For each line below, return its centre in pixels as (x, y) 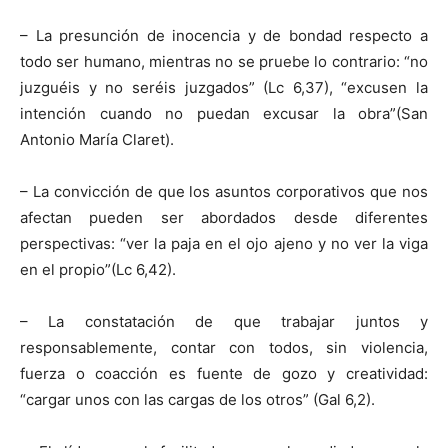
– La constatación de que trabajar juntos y (224, 321)
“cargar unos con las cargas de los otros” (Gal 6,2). (197, 399)
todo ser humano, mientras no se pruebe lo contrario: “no (224, 61)
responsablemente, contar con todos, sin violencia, (224, 347)
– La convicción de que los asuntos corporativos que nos (224, 191)
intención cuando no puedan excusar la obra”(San (224, 113)
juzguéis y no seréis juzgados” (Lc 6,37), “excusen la (224, 87)
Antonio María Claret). (97, 139)
